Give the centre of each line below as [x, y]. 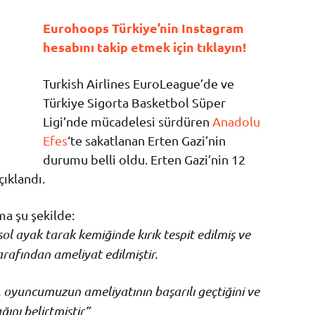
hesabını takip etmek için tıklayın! [146, 46]
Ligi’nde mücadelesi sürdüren [127, 121]
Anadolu [236, 121]
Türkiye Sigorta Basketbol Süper [134, 102]
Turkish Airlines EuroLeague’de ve [138, 83]
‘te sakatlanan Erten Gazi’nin [146, 140]
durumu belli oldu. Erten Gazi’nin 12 [144, 159]
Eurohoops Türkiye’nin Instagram [143, 27]
